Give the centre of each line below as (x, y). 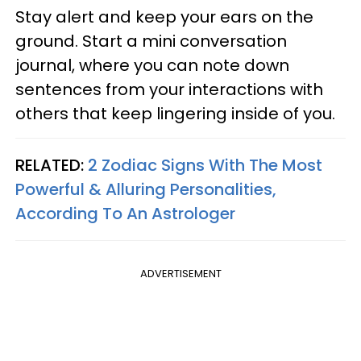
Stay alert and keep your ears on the (164, 17)
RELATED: (52, 165)
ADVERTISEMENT (180, 273)
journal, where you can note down (152, 65)
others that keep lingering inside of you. (177, 113)
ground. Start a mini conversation (151, 41)
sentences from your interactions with (169, 89)
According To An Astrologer (125, 213)
